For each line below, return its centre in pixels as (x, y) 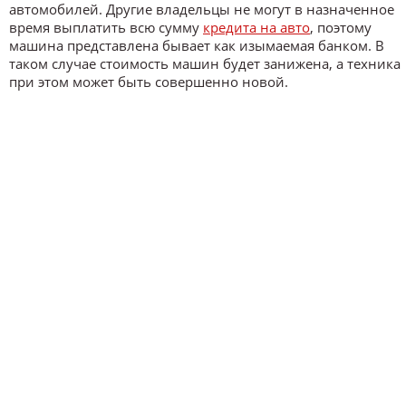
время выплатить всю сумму (106, 27)
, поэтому (341, 27)
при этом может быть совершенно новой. (149, 82)
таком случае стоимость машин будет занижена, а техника (205, 63)
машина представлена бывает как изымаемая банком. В (197, 45)
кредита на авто (256, 27)
